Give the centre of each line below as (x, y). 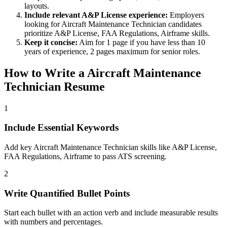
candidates (184, 24)
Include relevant (53, 15)
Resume (83, 86)
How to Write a (46, 73)
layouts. (37, 6)
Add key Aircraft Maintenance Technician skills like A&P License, (110, 147)
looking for (43, 24)
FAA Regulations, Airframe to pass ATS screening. (85, 156)
